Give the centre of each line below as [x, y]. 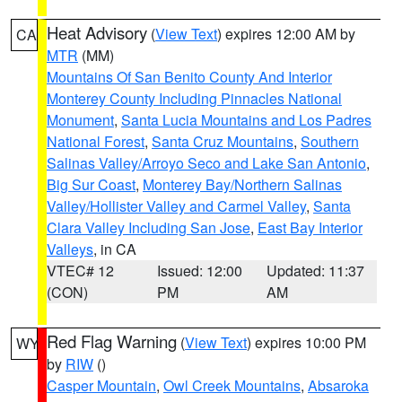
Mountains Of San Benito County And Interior [189, 77]
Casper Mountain [101, 385]
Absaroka [338, 385]
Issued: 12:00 [199, 271]
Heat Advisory [97, 32]
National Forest [96, 141]
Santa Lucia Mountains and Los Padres [246, 120]
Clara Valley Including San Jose [149, 227]
